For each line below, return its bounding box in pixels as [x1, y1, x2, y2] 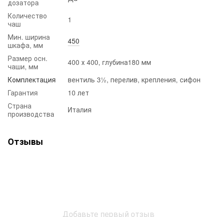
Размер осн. [8, 53, 47, 63]
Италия [68, 104, 92, 114]
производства [8, 108, 54, 119]
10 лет [68, 87, 89, 97]
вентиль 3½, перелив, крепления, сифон [68, 74, 201, 84]
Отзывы [8, 135, 43, 148]
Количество [8, 10, 47, 20]
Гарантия [8, 87, 38, 97]
